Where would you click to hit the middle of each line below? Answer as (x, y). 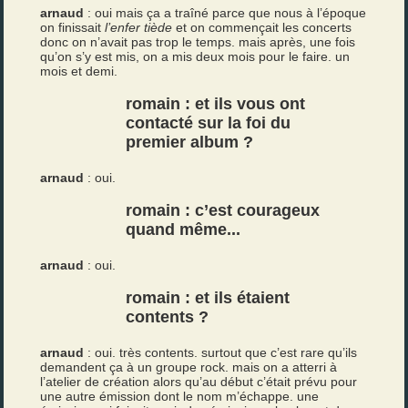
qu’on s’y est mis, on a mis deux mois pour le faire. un (195, 56)
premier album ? (190, 142)
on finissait (73, 27)
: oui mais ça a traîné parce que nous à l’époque (225, 13)
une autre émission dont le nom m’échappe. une (180, 396)
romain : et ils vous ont (216, 104)
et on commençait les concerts (262, 27)
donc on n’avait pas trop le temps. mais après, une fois (198, 42)
